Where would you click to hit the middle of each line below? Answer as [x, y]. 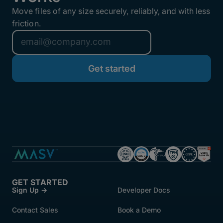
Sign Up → [30, 190]
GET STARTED [40, 182]
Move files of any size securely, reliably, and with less [111, 11]
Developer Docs [144, 190]
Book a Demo [139, 210]
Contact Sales [35, 210]
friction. [26, 23]
